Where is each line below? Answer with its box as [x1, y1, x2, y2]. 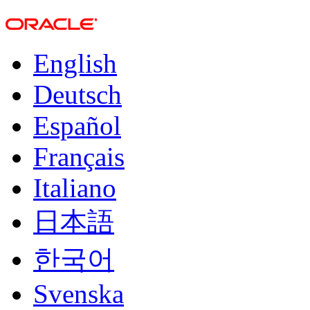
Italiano [33, 173, 116, 203]
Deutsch [33, 80, 122, 109]
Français [33, 142, 125, 172]
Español [33, 111, 121, 140]
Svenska [33, 279, 124, 309]
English [33, 48, 117, 78]
